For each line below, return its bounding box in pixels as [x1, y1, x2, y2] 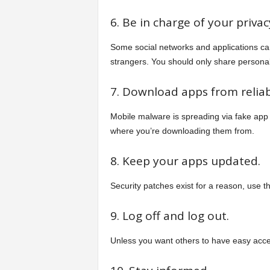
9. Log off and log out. [110, 208, 229, 224]
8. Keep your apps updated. [110, 153, 260, 169]
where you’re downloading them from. [110, 126, 254, 136]
